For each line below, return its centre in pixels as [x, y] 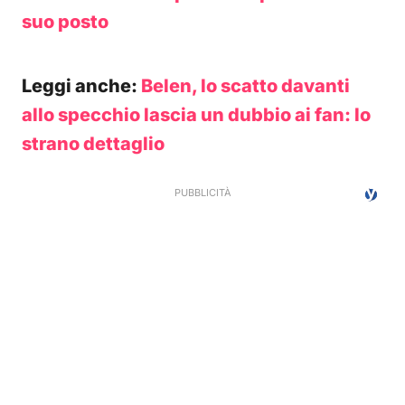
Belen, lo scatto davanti [245, 86]
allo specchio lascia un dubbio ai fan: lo [196, 115]
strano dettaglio [93, 144]
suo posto [65, 22]
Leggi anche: [81, 86]
